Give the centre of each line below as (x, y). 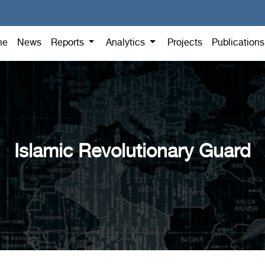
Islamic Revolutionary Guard (132, 153)
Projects (185, 43)
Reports (68, 43)
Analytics (127, 43)
